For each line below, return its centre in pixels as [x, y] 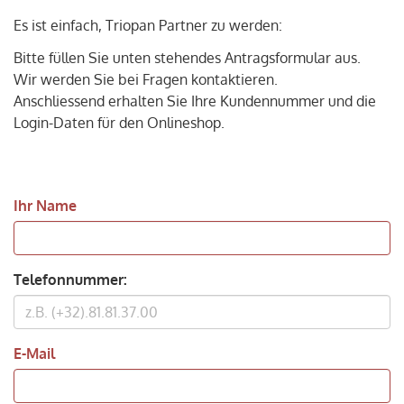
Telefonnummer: [70, 279]
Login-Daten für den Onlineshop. [119, 122]
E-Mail [34, 353]
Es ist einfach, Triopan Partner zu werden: [148, 25]
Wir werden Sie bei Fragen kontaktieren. [146, 79]
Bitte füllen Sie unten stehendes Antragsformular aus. [187, 57]
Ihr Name [45, 205]
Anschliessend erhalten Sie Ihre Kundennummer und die [195, 101]
